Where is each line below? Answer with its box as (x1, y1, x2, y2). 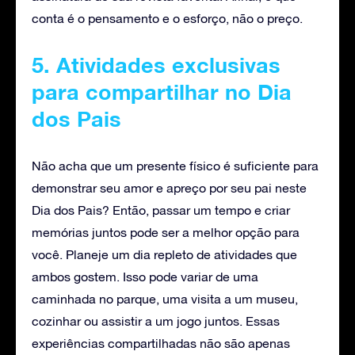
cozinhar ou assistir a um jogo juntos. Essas (32, 313, 280, 328)
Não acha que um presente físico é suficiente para (32, 158, 319, 173)
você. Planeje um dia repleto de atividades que (32, 246, 297, 261)
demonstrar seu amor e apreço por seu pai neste (32, 180, 307, 195)
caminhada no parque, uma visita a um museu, (32, 291, 298, 306)
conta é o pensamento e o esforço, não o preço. (32, 10, 303, 25)
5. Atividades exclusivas (32, 52, 281, 78)
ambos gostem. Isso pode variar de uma (32, 269, 258, 284)
